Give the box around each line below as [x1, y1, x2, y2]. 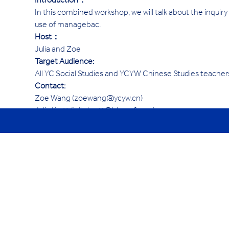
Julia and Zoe [35, 46, 81, 54]
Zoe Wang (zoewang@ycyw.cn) [35, 95, 143, 103]
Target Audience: [35, 58, 95, 66]
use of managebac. [35, 21, 103, 30]
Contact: [35, 83, 66, 91]
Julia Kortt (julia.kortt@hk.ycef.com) [35, 107, 155, 116]
